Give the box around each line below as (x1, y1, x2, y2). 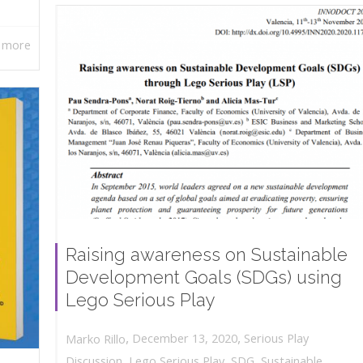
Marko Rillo (66, 331, 126, 347)
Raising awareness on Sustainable (66, 244, 348, 266)
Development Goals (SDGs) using (66, 267, 342, 288)
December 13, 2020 (132, 331, 237, 347)
